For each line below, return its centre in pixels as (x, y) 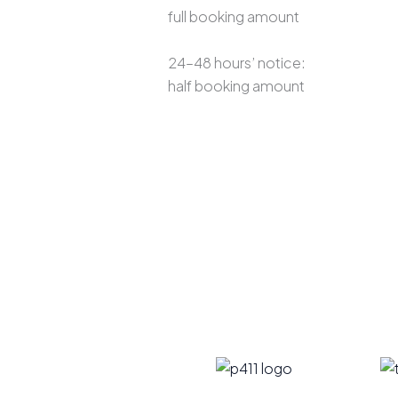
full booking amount (233, 16)
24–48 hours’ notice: (236, 62)
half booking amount (236, 85)
